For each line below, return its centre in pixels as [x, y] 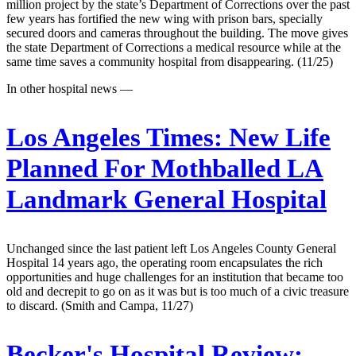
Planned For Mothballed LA [165, 168]
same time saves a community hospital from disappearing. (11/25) [170, 61]
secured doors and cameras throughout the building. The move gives [177, 33]
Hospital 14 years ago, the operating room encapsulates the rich [164, 262]
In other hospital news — [70, 88]
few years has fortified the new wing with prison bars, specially [164, 18]
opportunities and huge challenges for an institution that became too [175, 277]
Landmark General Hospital [166, 199]
